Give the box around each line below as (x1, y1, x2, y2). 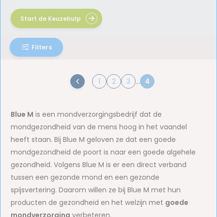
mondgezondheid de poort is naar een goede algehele (11, 147, 196, 157)
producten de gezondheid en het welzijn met (11, 198, 166, 207)
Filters (31, 42, 52, 52)
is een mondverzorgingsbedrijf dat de (33, 109, 162, 119)
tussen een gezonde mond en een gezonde (11, 172, 160, 182)
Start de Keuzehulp (20, 14, 81, 23)
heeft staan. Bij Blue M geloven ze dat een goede (11, 135, 176, 144)
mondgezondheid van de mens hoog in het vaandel (11, 122, 187, 132)
